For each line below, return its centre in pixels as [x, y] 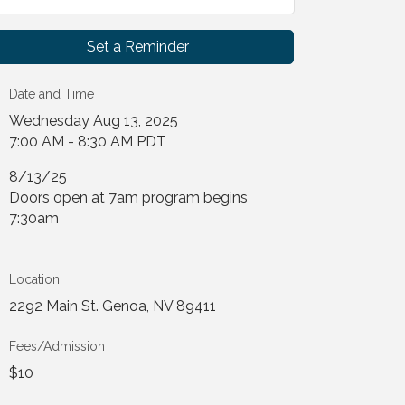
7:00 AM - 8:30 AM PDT [88, 141]
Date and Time [52, 94]
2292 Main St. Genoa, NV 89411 [113, 306]
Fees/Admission [57, 346]
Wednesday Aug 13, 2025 [94, 121]
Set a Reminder [138, 47]
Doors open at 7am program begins [129, 198]
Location [35, 279]
